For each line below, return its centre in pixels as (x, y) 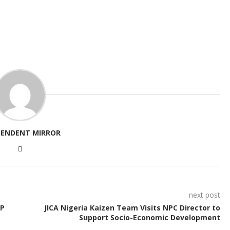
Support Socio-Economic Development (149, 218)
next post (204, 195)
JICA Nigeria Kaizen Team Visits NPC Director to (132, 208)
